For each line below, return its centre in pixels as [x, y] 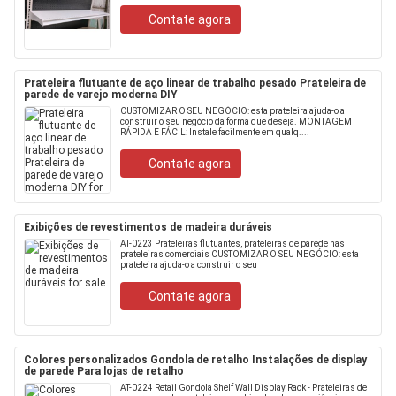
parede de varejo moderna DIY [101, 95]
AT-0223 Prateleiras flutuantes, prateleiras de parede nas [232, 244]
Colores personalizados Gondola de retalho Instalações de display [195, 360]
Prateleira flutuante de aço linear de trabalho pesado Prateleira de [195, 83]
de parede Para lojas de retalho [104, 371]
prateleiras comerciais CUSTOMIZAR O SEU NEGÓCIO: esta [240, 254]
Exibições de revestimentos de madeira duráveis [148, 227]
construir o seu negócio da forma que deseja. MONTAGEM [236, 122]
